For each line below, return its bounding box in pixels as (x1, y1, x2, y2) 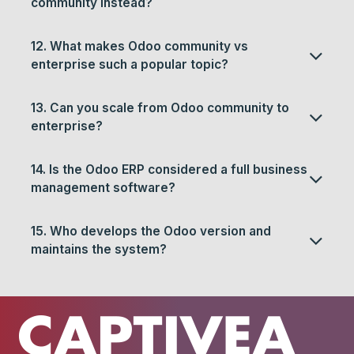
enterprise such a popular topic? (31, 57, 228, 73)
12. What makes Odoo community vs (31, 39, 248, 55)
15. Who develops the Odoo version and (31, 224, 271, 239)
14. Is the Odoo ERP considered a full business (31, 162, 307, 178)
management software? (31, 180, 175, 196)
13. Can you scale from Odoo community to (31, 100, 289, 116)
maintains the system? (31, 242, 167, 258)
